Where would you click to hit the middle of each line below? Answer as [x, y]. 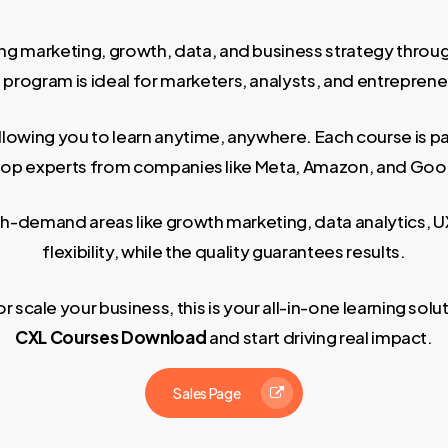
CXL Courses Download [111, 336]
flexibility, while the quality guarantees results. [224, 251]
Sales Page [207, 393]
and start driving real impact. [319, 336]
